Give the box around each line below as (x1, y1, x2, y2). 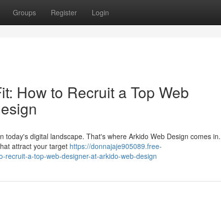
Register (51, 7, 77, 17)
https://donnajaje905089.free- (70, 141, 162, 151)
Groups (13, 7, 36, 17)
